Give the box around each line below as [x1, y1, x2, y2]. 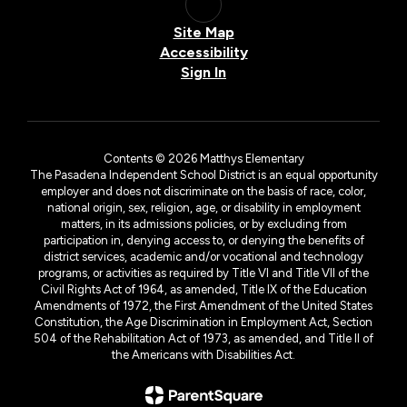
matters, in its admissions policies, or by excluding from [60, 216, 347, 231]
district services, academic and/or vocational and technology [44, 249, 363, 263]
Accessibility [159, 43, 248, 61]
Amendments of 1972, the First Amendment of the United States [35, 298, 372, 313]
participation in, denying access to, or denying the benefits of [43, 233, 364, 247]
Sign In [181, 63, 226, 81]
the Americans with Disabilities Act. [112, 347, 295, 362]
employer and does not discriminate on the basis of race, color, [41, 184, 366, 198]
